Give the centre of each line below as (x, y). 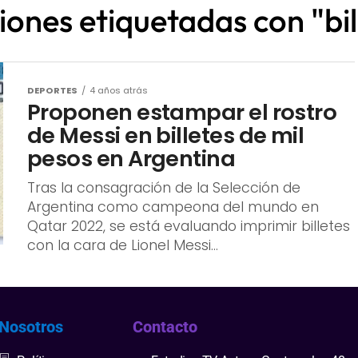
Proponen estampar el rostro (182, 112)
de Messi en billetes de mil (166, 135)
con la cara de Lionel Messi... (123, 245)
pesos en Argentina (131, 158)
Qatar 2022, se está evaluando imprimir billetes (189, 226)
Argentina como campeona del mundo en (173, 207)
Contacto (165, 326)
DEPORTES (52, 90)
